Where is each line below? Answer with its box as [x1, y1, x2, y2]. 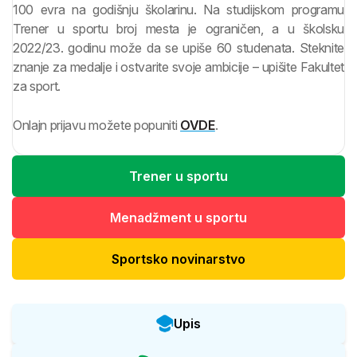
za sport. [13, 78, 61, 95]
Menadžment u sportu [110, 210, 247, 226]
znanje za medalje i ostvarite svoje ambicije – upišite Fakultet [13, 59, 344, 76]
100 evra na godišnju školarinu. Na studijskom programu [13, 2, 344, 18]
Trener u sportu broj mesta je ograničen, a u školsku [13, 21, 344, 37]
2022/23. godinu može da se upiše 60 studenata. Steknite [13, 40, 344, 57]
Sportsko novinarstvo [112, 251, 245, 268]
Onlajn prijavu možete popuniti [13, 117, 181, 134]
